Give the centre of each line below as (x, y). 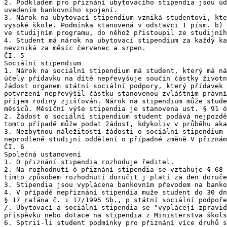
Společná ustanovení (43, 154)
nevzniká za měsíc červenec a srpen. (75, 48)
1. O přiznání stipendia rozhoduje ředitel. (89, 162)
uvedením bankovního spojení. (61, 10)
